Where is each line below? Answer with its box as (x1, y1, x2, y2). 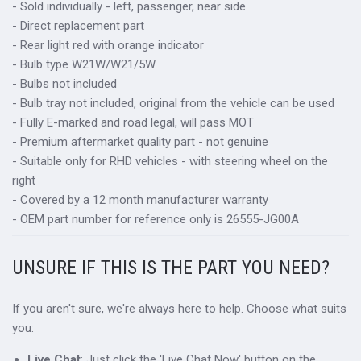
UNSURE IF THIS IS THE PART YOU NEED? (12, 255, 330, 279)
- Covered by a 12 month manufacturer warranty (12, 193, 268, 208)
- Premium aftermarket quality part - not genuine (12, 135, 268, 150)
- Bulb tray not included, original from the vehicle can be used (12, 96, 334, 111)
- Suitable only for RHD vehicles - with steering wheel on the (12, 154, 328, 169)
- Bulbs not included (12, 77, 117, 92)
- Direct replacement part (12, 19, 144, 34)
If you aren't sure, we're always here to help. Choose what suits (12, 301, 346, 316)
